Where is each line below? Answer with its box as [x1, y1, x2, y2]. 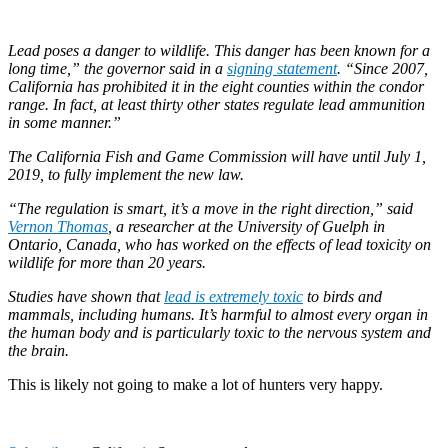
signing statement [227, 59, 337, 77]
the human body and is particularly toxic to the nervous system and [8, 323, 431, 341]
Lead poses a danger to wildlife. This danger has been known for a [8, 41, 430, 59]
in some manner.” [8, 113, 121, 131]
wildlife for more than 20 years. [8, 253, 206, 271]
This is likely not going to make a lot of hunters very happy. [8, 375, 383, 393]
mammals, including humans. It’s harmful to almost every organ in [8, 305, 428, 323]
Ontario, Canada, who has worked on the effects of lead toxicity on [8, 235, 431, 253]
